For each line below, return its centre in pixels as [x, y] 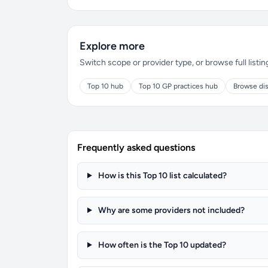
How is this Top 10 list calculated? [161, 176]
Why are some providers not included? [170, 210]
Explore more [112, 46]
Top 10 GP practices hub [178, 86]
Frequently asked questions [136, 147]
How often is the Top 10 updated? [161, 245]
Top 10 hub [105, 86]
